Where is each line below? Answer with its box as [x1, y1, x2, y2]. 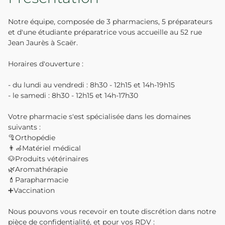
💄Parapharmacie [8, 175, 68, 185]
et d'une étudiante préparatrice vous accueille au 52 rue [8, 28, 202, 37]
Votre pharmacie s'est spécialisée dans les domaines [8, 112, 191, 122]
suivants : [8, 123, 41, 132]
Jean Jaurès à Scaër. [8, 38, 78, 48]
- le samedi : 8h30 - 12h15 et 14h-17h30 [8, 91, 138, 100]
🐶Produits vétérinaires [8, 154, 88, 164]
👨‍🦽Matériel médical [8, 144, 81, 153]
